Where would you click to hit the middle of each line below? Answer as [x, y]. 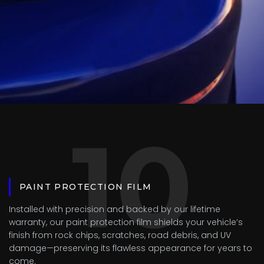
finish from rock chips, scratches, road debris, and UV [120, 235]
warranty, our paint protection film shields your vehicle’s [126, 222]
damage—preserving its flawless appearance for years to [131, 248]
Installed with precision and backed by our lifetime [115, 209]
